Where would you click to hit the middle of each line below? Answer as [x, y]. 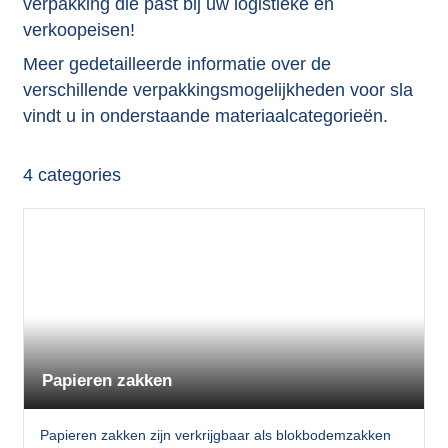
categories [76, 174]
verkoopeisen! [78, 29]
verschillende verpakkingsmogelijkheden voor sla [217, 89]
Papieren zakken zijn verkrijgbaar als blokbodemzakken [215, 435]
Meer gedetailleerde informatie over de [176, 63]
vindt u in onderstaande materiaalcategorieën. [205, 115]
